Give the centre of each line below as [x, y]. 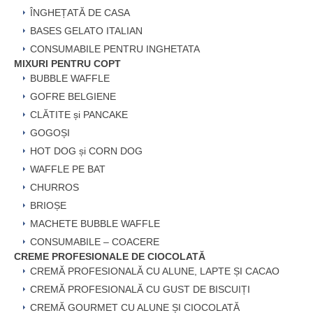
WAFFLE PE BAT [68, 169]
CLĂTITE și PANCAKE [79, 115]
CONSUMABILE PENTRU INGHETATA [115, 49]
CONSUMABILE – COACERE [95, 242]
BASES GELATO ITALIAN [86, 31]
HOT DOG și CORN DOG [86, 151]
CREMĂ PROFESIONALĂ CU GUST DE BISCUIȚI [140, 290]
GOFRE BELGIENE [73, 97]
